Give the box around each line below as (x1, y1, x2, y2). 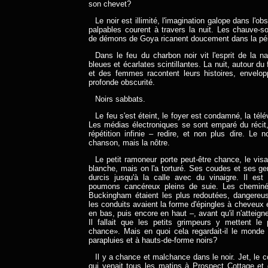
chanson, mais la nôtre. (89, 138, 170, 147)
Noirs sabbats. (95, 95, 146, 103)
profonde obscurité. (89, 78, 155, 87)
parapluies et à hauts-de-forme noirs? (89, 236, 217, 245)
